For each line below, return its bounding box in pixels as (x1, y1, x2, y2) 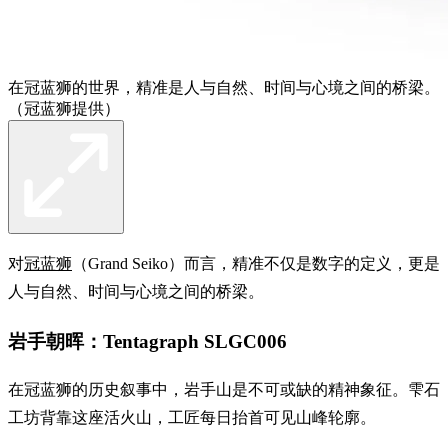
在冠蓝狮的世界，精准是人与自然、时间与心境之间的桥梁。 (8, 78, 440, 96)
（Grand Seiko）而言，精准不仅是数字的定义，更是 (72, 254, 440, 272)
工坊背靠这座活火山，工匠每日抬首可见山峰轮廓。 (8, 409, 376, 427)
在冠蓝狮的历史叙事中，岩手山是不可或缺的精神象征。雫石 (8, 381, 440, 399)
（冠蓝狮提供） (8, 99, 120, 117)
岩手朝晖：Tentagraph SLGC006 (8, 330, 287, 352)
